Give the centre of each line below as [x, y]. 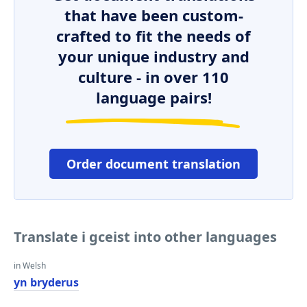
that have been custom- [153, 15]
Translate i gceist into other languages [145, 237]
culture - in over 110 [153, 77]
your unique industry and [153, 56]
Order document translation [153, 164]
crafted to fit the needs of [153, 36]
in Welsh [30, 266]
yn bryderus [46, 282]
